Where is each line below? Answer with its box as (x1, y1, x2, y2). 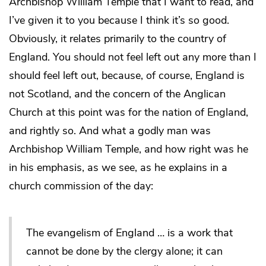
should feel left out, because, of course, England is (9, 68, 245, 83)
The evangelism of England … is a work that (26, 226, 233, 240)
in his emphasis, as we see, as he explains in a (9, 160, 227, 175)
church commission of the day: (9, 179, 153, 194)
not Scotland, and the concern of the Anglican (9, 87, 226, 102)
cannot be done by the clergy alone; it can (26, 244, 223, 259)
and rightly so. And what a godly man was (9, 123, 211, 138)
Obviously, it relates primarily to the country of (9, 31, 226, 46)
